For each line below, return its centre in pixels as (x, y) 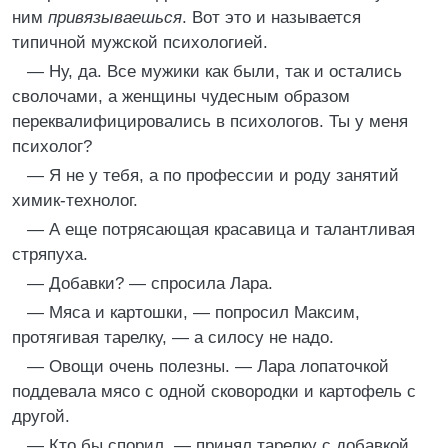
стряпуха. (50, 254)
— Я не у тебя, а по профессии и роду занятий (213, 175)
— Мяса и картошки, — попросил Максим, (193, 312)
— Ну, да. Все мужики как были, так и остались (214, 71)
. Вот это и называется (271, 17)
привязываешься (115, 17)
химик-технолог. (75, 200)
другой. (41, 416)
